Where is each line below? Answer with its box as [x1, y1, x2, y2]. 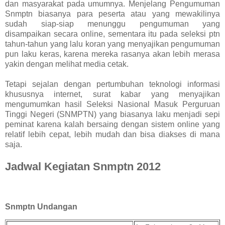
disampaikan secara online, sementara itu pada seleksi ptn [5, 29, 220, 38]
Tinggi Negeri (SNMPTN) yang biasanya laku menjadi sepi [5, 109, 220, 119]
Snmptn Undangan [5, 202, 77, 211]
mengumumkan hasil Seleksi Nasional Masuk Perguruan [5, 99, 220, 108]
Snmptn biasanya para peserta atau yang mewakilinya [5, 9, 220, 18]
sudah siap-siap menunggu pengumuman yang [5, 19, 220, 28]
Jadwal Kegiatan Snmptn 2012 [5, 160, 161, 173]
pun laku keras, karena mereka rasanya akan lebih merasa [5, 49, 220, 58]
